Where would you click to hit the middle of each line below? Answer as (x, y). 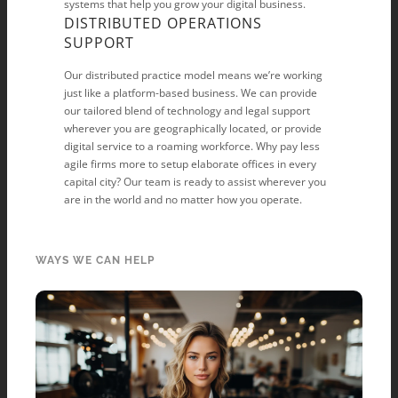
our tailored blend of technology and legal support (187, 111)
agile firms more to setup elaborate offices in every (190, 164)
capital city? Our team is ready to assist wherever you (195, 182)
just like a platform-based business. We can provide (191, 93)
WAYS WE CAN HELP (95, 260)
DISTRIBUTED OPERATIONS (163, 23)
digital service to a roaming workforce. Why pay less (192, 146)
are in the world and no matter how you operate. (183, 199)
